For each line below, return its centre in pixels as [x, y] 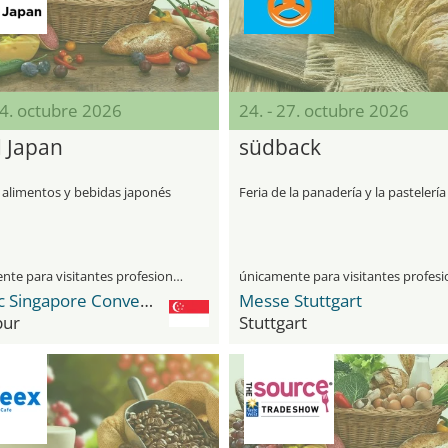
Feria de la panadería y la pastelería [342, 192]
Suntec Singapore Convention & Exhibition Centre [146, 300]
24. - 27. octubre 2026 [324, 110]
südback [280, 147]
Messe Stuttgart [300, 300]
